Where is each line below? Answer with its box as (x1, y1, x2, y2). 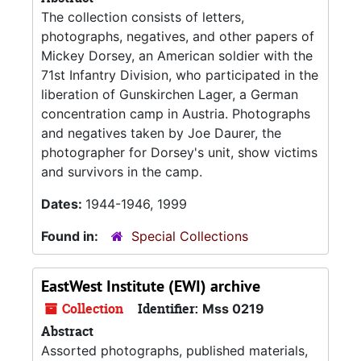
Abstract (41, 322, 93, 340)
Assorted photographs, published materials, (41, 342, 308, 359)
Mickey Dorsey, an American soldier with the (41, 48, 313, 64)
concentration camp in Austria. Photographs (41, 106, 310, 122)
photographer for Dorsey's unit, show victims (41, 144, 317, 160)
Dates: (41, 196, 85, 212)
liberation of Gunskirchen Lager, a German (41, 86, 298, 102)
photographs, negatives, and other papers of (41, 28, 314, 44)
